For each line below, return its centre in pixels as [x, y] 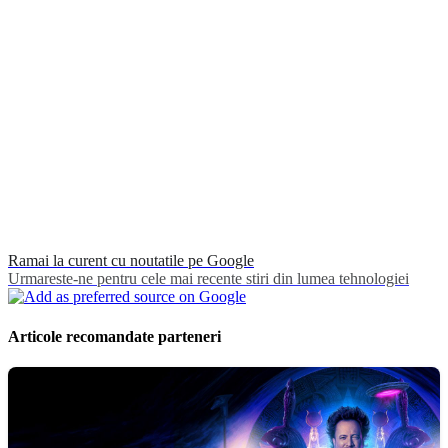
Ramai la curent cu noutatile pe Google [131, 261]
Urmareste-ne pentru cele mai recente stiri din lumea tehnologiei [208, 279]
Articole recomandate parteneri [114, 336]
